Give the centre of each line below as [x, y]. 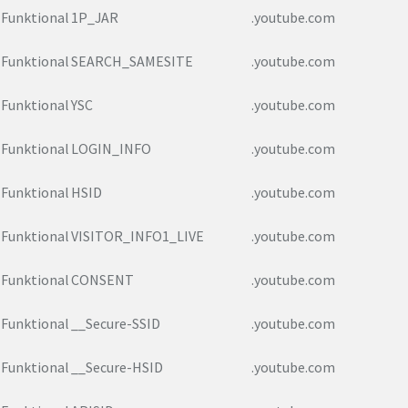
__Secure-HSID [117, 367]
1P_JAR [95, 18]
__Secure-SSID [116, 324]
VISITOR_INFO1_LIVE [138, 236]
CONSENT [102, 280]
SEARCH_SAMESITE [132, 61]
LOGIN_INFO [111, 149]
